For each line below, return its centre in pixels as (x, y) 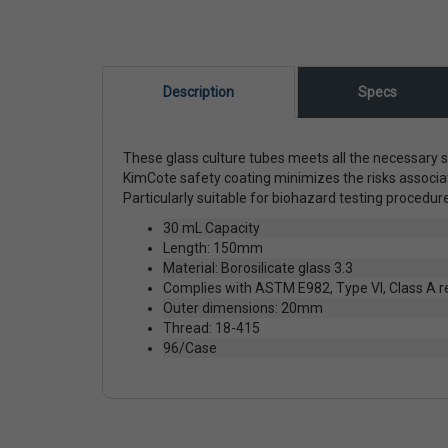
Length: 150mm (213, 247)
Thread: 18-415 (211, 327)
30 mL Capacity (211, 227)
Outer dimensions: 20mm (243, 307)
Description (198, 91)
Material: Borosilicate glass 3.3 (258, 267)
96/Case (190, 347)
